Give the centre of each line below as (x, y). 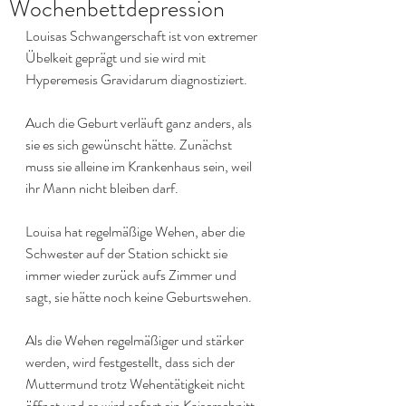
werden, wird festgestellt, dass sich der (131, 362)
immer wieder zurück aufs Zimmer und (132, 275)
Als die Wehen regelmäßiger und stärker (136, 340)
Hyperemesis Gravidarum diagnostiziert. (136, 79)
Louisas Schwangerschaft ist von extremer (143, 35)
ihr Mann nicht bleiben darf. (103, 188)
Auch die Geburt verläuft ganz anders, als (140, 122)
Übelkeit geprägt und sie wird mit (117, 57)
